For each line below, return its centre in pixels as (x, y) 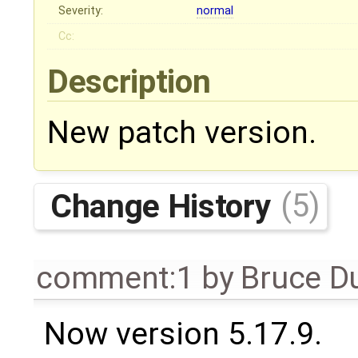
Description (133, 82)
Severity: (81, 11)
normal (215, 11)
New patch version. (182, 133)
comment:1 (115, 278)
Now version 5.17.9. (183, 334)
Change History (164, 206)
